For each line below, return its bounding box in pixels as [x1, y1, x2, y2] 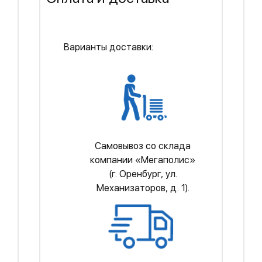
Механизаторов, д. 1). [96, 182, 189, 194]
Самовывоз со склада [95, 140, 191, 151]
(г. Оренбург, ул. [108, 168, 177, 180]
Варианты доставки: [64, 42, 153, 53]
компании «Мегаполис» [90, 154, 195, 166]
